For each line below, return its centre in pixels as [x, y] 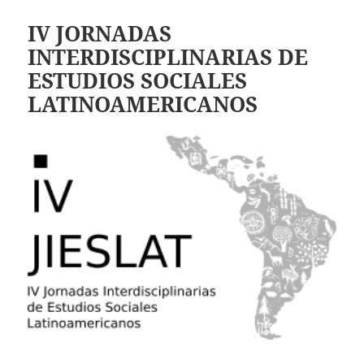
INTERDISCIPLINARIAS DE [168, 57]
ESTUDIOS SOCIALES [138, 81]
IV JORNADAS [100, 34]
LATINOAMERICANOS [143, 104]
